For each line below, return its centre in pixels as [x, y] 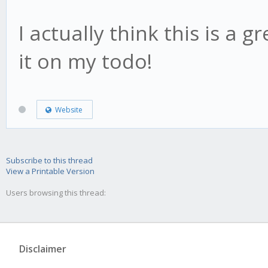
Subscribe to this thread [49, 160]
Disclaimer [43, 249]
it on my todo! [86, 61]
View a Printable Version [50, 171]
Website [67, 110]
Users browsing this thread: [56, 193]
